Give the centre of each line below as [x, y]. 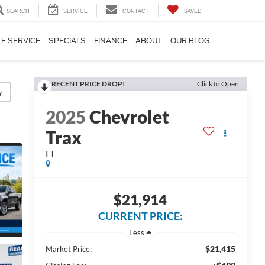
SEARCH [18, 12]
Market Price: [68, 249]
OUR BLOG [190, 41]
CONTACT [136, 12]
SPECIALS [67, 41]
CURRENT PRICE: [140, 216]
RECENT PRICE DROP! [88, 84]
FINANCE [111, 41]
